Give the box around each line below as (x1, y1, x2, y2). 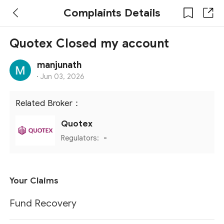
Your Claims (9, 175, 59, 186)
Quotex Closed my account (9, 36, 169, 51)
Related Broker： (15, 98, 81, 109)
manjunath (37, 59, 82, 71)
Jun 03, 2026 (40, 72, 85, 81)
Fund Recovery (9, 197, 77, 209)
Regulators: (61, 133, 101, 143)
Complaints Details (63, 5, 160, 19)
